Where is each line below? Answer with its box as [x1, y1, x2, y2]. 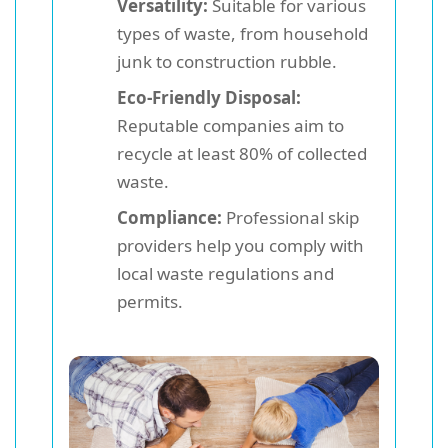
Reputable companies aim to [117, 114, 344, 137]
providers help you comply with [117, 234, 364, 257]
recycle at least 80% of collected [117, 142, 367, 165]
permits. [117, 290, 183, 313]
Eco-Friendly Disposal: [117, 86, 301, 109]
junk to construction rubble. [117, 50, 337, 73]
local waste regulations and [117, 262, 334, 285]
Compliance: [117, 206, 222, 229]
